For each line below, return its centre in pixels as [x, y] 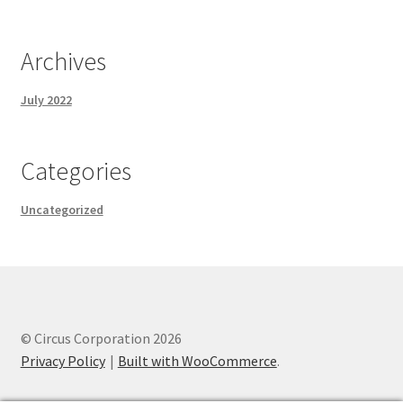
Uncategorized [62, 210]
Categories [76, 171]
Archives [63, 62]
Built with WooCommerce [197, 361]
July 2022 [46, 100]
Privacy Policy [63, 361]
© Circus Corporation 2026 [101, 339]
